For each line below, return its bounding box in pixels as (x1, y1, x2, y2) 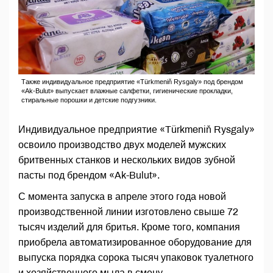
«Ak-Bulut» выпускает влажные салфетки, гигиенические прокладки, (21, 87, 233, 95)
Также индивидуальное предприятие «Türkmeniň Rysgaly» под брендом (21, 78, 243, 86)
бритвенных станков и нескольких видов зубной (18, 155, 235, 166)
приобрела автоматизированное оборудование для (18, 237, 252, 248)
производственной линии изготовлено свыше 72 (18, 207, 238, 218)
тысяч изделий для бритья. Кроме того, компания (18, 222, 240, 233)
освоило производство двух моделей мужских (18, 140, 226, 151)
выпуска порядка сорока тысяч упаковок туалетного (18, 252, 253, 263)
